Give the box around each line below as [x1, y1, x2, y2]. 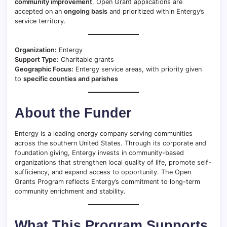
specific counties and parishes [23, 75, 118, 83]
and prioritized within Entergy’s [107, 8, 204, 15]
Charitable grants [59, 56, 114, 63]
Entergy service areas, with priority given [73, 65, 202, 73]
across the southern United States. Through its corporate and [15, 139, 206, 147]
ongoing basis [64, 8, 107, 15]
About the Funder [15, 105, 132, 121]
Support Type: [15, 56, 59, 63]
